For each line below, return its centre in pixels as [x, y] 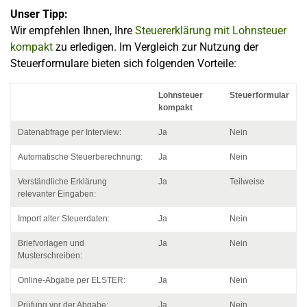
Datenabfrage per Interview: [70, 132]
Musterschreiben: [50, 255]
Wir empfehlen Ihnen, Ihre [73, 30]
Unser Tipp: [39, 14]
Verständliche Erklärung [62, 181]
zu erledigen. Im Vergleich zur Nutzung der [156, 47]
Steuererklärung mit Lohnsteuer [211, 30]
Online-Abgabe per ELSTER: [72, 280]
